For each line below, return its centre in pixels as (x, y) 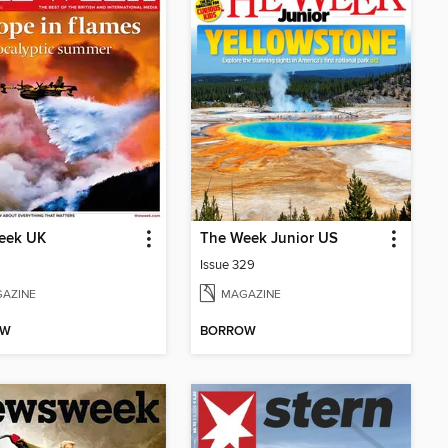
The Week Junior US (269, 239)
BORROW (228, 332)
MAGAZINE (251, 295)
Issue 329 (227, 265)
